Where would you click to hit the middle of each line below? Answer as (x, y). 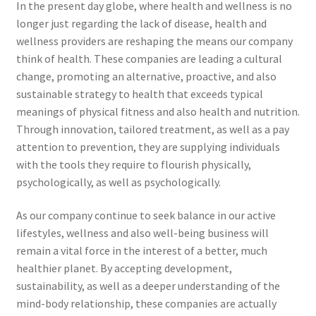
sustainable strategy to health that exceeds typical (139, 93)
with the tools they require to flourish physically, (133, 164)
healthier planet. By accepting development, (124, 268)
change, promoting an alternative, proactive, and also (146, 76)
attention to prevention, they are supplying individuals (148, 146)
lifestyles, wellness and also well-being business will (142, 233)
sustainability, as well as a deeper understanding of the (148, 286)
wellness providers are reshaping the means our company (154, 41)
